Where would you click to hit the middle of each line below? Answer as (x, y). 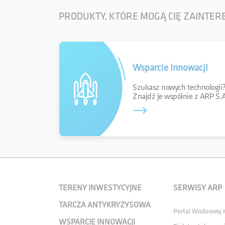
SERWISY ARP (197, 188)
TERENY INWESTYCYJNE (100, 188)
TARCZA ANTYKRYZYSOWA (105, 205)
